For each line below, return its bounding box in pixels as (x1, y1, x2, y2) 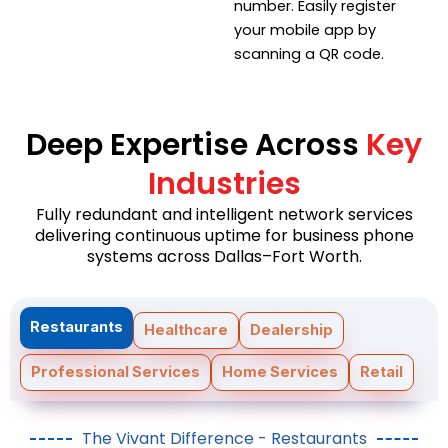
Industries (147, 162, 301, 205)
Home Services (222, 362, 338, 381)
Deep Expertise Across (26, 123, 359, 166)
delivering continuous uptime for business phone (34, 223, 414, 247)
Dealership (250, 320, 333, 339)
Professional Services (31, 362, 200, 381)
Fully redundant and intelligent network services (35, 202, 413, 226)
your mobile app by (234, 19, 376, 40)
